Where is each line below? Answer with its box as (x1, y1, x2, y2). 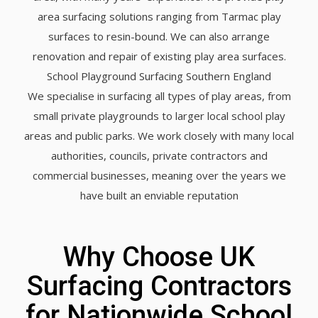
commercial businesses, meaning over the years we (32, 168, 286, 182)
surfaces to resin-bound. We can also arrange (48, 28, 270, 43)
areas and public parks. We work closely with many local (24, 128, 294, 143)
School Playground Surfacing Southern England (47, 68, 271, 83)
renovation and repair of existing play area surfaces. (32, 48, 286, 63)
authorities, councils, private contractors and (50, 148, 268, 163)
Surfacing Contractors (26, 269, 292, 302)
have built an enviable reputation (79, 187, 238, 202)
